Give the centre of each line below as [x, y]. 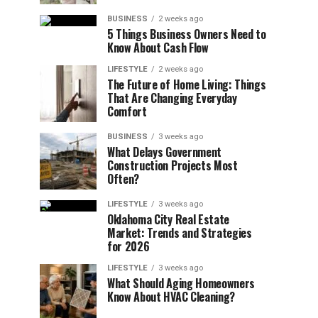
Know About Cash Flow [158, 48]
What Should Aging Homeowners [181, 283]
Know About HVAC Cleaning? [171, 297]
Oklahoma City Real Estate [168, 219]
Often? [124, 179]
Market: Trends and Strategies [180, 233]
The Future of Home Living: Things [187, 84]
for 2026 [128, 246]
